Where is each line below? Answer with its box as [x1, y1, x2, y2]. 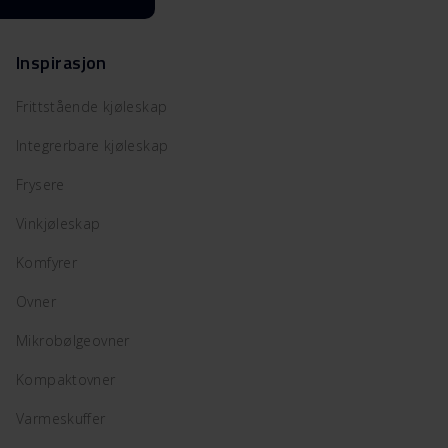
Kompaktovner [16, 369, 116, 389]
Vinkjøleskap [16, 213, 101, 233]
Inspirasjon [16, 48, 107, 76]
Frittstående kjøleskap [16, 96, 168, 116]
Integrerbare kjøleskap [16, 135, 169, 155]
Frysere [16, 174, 65, 194]
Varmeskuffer [16, 408, 106, 428]
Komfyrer [16, 252, 78, 272]
